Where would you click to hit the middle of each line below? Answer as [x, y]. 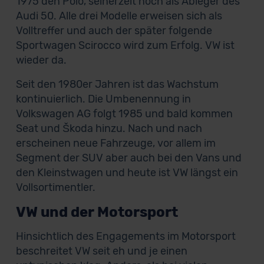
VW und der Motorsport [97, 212]
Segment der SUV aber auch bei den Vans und [128, 158]
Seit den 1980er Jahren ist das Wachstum [117, 84]
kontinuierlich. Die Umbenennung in [103, 99]
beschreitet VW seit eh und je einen [101, 251]
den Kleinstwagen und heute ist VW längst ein [127, 173]
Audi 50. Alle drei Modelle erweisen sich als [119, 16]
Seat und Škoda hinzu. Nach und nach [109, 128]
